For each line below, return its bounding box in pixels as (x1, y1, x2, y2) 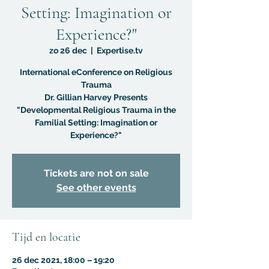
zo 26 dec (49, 46, 87, 55)
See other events (56, 182, 136, 193)
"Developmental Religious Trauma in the (16, 105, 176, 115)
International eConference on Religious (20, 67, 172, 77)
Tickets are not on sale (43, 168, 149, 179)
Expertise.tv (97, 46, 143, 55)
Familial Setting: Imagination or (35, 118, 157, 127)
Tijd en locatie (12, 230, 80, 244)
